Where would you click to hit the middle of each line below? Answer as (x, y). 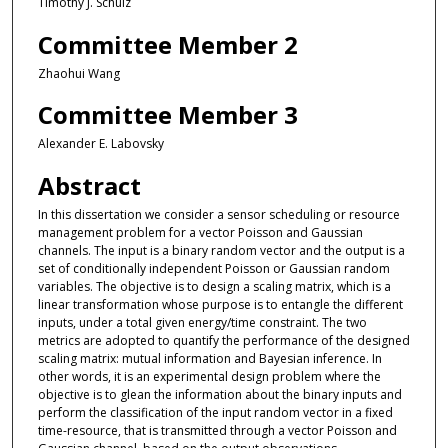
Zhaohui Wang (78, 73)
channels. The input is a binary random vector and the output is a (221, 250)
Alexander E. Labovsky (100, 144)
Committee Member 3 (167, 115)
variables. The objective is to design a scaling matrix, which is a (214, 286)
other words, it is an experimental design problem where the (209, 376)
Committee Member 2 (167, 44)
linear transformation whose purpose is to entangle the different (220, 304)
